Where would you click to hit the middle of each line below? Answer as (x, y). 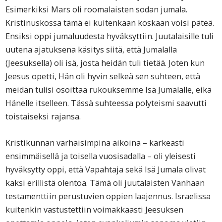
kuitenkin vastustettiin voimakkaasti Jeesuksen (95, 210)
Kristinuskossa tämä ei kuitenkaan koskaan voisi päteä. (110, 23)
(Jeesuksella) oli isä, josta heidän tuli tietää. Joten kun (105, 63)
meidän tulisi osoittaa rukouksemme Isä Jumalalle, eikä (109, 90)
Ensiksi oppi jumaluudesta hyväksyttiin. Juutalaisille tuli (110, 36)
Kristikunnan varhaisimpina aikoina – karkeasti (95, 143)
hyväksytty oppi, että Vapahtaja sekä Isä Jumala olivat (106, 170)
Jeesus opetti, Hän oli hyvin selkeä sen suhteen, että (103, 77)
